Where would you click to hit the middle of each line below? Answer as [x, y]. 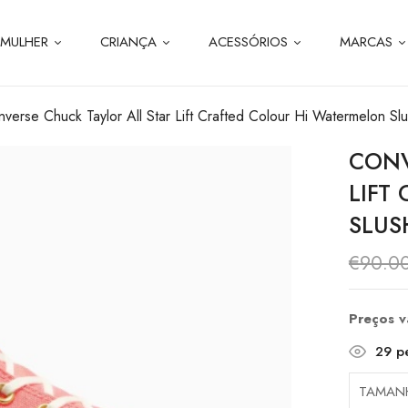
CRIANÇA [128, 42]
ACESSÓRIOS [248, 42]
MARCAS [366, 42]
